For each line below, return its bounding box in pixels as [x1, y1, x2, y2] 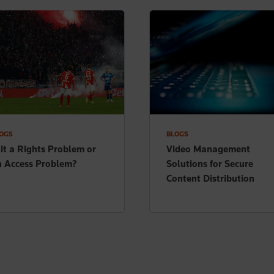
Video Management [166, 143, 250, 155]
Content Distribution [166, 172, 254, 184]
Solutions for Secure [166, 157, 253, 169]
